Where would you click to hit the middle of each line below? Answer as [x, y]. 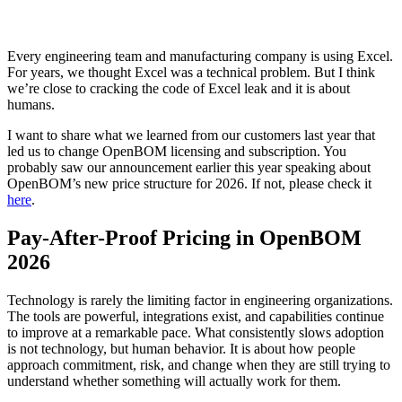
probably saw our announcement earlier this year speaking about [189, 167]
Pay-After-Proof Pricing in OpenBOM [184, 237]
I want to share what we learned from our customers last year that [191, 135]
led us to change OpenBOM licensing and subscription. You [177, 151]
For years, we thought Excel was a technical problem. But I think [191, 72]
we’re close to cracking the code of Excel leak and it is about [179, 88]
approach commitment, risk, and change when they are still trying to [199, 364]
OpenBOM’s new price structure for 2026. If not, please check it [189, 183]
